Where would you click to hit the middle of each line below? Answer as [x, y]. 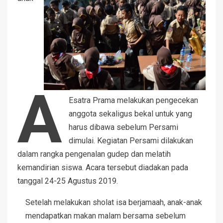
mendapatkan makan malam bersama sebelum [106, 216]
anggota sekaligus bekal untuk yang [131, 114]
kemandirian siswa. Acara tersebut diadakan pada [103, 168]
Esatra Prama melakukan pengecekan [134, 101]
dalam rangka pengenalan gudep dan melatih [94, 154]
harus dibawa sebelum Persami [124, 127]
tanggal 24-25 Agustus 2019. [68, 181]
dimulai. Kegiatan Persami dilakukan [131, 141]
